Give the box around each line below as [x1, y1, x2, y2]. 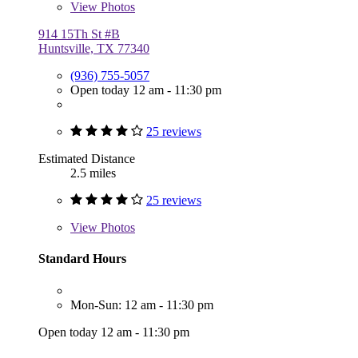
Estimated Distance [38, 152, 135, 166]
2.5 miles [70, 166, 116, 181]
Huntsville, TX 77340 [38, 42, 149, 56]
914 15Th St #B [38, 27, 120, 42]
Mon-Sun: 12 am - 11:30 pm [70, 297, 213, 312]
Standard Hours [38, 252, 126, 266]
